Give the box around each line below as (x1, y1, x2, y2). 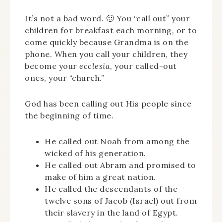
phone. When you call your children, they (25, 49, 187, 59)
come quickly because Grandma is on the (25, 37, 188, 47)
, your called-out (110, 61, 177, 71)
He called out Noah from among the (45, 136, 190, 146)
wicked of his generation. (45, 148, 146, 158)
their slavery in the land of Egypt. (45, 208, 178, 218)
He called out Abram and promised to (45, 160, 196, 170)
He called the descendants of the (45, 184, 177, 194)
